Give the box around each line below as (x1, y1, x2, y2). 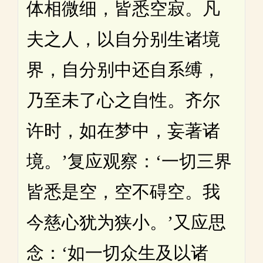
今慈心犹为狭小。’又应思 (26, 212, 226, 232)
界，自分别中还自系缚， (26, 59, 220, 79)
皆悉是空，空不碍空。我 (26, 181, 220, 201)
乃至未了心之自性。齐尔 (26, 90, 220, 110)
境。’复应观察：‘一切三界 (26, 151, 232, 171)
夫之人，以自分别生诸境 (26, 29, 220, 49)
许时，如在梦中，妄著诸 (26, 120, 220, 140)
